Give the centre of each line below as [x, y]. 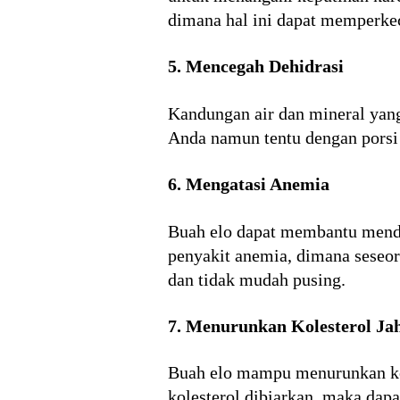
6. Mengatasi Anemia [249, 184]
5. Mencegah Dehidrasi [256, 67]
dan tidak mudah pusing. [257, 279]
